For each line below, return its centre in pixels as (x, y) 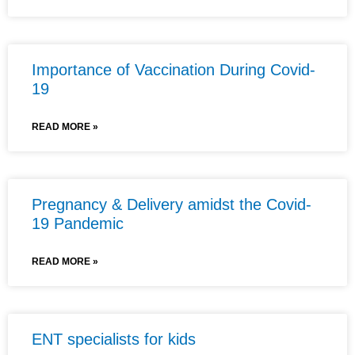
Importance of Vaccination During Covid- (174, 69)
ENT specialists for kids (114, 339)
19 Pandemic (78, 223)
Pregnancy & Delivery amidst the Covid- (172, 204)
